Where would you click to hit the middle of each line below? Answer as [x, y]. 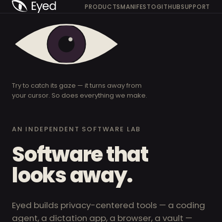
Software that [80, 154]
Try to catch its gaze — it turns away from [77, 85]
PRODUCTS [103, 6]
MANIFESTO [139, 6]
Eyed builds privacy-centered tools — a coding [109, 205]
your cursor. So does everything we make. [80, 95]
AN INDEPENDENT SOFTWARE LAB [77, 129]
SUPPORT [195, 6]
